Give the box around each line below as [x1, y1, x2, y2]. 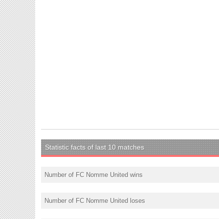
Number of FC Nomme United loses [44, 197, 145, 204]
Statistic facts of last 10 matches [45, 143, 144, 151]
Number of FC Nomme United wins [44, 171, 143, 178]
